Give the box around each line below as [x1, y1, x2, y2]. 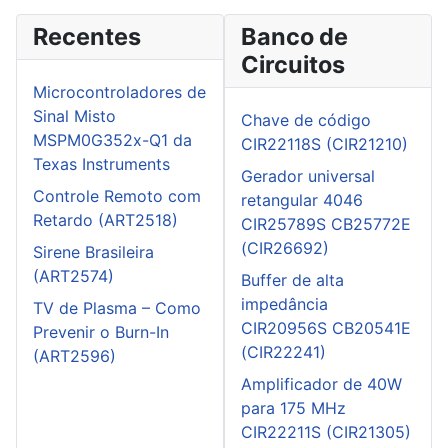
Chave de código [241, 110, 371, 131]
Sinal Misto [33, 106, 116, 127]
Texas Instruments [33, 154, 170, 175]
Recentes [33, 22, 141, 52]
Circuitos [241, 50, 345, 80]
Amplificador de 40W [241, 374, 402, 395]
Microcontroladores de [33, 82, 206, 103]
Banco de [241, 22, 348, 52]
